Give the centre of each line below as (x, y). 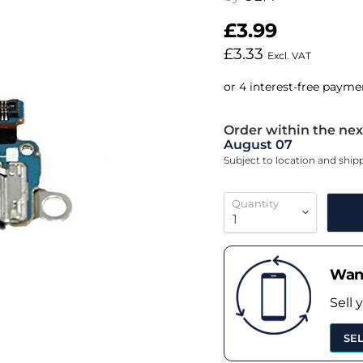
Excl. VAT (289, 56)
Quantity (255, 204)
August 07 (258, 145)
